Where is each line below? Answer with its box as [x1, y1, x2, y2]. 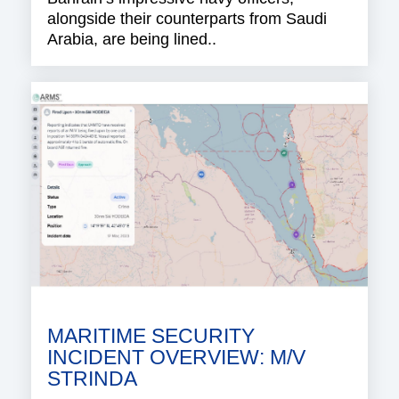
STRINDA [47, 368, 137, 391]
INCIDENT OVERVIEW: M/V [47, 346, 305, 370]
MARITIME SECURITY [47, 325, 255, 348]
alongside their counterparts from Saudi [47, 10, 327, 28]
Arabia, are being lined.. [47, 30, 216, 49]
